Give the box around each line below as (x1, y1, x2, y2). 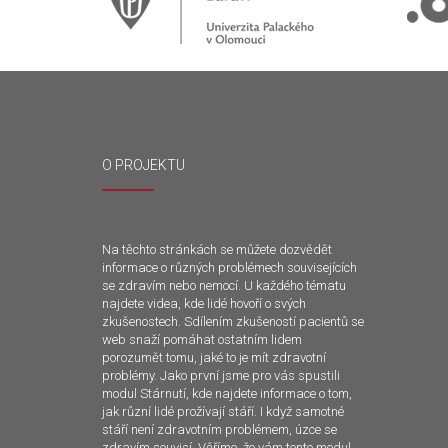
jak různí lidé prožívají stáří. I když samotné (102, 404, 344, 419)
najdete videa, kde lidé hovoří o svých (102, 296, 306, 311)
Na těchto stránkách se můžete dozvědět (102, 242, 332, 257)
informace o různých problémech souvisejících (102, 260, 357, 275)
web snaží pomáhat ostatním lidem (102, 332, 302, 347)
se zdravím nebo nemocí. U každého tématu (102, 278, 346, 293)
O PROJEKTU (102, 157, 185, 173)
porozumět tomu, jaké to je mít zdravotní (102, 350, 326, 365)
